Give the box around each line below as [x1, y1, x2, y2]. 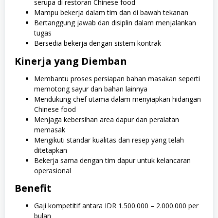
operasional [34, 165, 71, 175]
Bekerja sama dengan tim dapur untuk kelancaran [34, 155, 191, 165]
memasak [34, 125, 65, 134]
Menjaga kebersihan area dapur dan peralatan [34, 114, 179, 124]
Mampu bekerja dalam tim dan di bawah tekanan [34, 8, 188, 18]
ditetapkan [34, 145, 67, 155]
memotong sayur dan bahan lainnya [34, 84, 147, 93]
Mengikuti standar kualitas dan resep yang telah [34, 135, 184, 145]
